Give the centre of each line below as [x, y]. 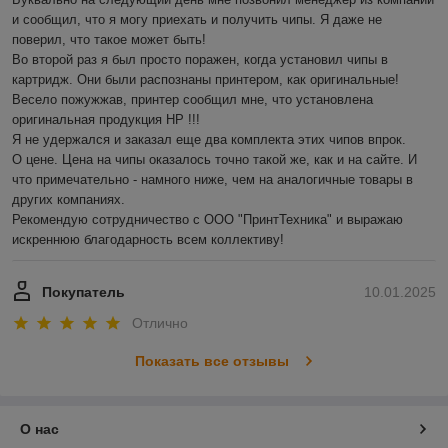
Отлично [160, 323]
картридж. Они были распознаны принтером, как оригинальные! [205, 79]
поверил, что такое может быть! [109, 39]
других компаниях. [68, 199]
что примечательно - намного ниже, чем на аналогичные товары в [212, 179]
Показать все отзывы [211, 361]
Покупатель [83, 291]
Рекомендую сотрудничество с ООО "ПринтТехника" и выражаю [207, 219]
